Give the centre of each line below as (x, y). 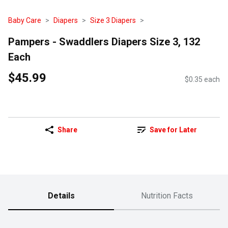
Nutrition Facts (167, 196)
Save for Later (173, 130)
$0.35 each (202, 80)
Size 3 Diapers (113, 20)
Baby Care (25, 20)
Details (61, 196)
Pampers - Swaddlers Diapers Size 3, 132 (104, 41)
